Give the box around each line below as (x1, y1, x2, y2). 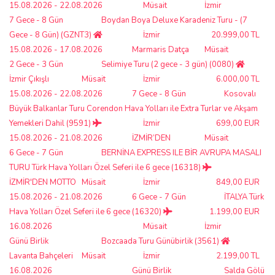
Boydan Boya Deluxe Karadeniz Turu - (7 (101, 14, 247, 26)
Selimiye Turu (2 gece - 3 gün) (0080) (101, 58, 236, 70)
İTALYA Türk (224, 191, 264, 203)
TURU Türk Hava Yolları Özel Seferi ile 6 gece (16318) (9, 161, 203, 173)
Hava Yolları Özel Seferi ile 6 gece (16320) (9, 206, 163, 217)
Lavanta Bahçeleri (9, 250, 73, 261)
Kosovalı (224, 88, 256, 99)
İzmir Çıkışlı (9, 73, 49, 85)
